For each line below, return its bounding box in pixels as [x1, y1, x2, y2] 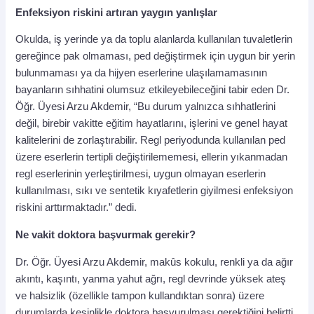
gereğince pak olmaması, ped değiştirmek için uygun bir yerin [15, 50, 296, 62]
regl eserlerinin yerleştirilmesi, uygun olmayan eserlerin [15, 168, 266, 180]
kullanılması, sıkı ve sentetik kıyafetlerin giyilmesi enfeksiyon [15, 185, 294, 197]
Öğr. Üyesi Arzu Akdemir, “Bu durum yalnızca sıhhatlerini [15, 101, 276, 113]
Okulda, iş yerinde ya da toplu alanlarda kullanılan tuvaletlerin [15, 34, 293, 46]
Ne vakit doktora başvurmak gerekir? [15, 228, 196, 240]
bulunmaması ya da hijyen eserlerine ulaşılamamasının [15, 67, 268, 79]
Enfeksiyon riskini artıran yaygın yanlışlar [15, 6, 218, 18]
